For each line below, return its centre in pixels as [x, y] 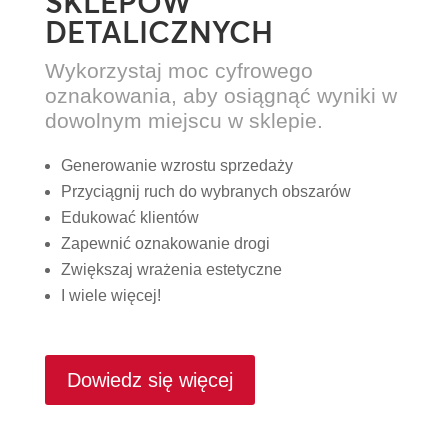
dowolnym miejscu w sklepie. [183, 121]
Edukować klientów [129, 218]
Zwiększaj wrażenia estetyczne [171, 270]
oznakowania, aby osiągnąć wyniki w [220, 96]
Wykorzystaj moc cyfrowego [178, 71]
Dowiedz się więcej [149, 380]
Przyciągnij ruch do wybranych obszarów [205, 192]
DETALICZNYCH [158, 33]
